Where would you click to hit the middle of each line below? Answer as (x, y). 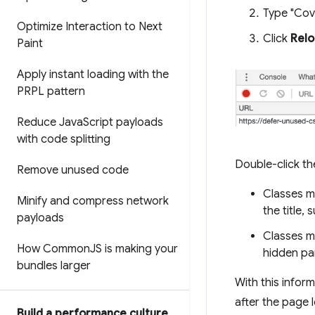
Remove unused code (73, 170)
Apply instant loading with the (93, 75)
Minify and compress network (93, 201)
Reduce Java (50, 122)
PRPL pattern (51, 91)
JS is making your (134, 249)
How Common (53, 249)
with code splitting (64, 139)
